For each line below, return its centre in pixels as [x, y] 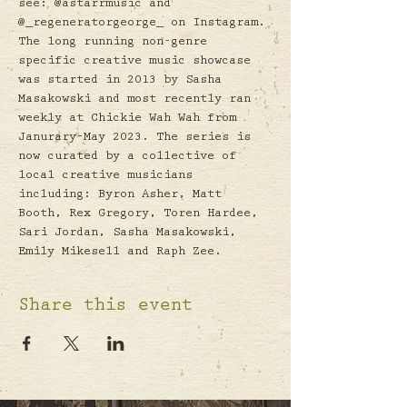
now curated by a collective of [131, 157]
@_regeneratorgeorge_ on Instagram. [142, 24]
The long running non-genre [116, 43]
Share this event [105, 307]
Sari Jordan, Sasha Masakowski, [131, 233]
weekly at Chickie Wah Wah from [131, 119]
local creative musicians [109, 176]
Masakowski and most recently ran [138, 100]
